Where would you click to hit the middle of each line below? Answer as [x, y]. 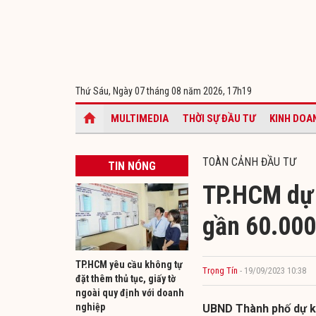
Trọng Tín [220, 270]
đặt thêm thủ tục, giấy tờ [126, 278]
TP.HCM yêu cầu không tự [129, 264]
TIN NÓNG [132, 166]
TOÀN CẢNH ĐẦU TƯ [249, 162]
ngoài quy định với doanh [130, 292]
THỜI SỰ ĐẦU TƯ [219, 118]
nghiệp [90, 306]
